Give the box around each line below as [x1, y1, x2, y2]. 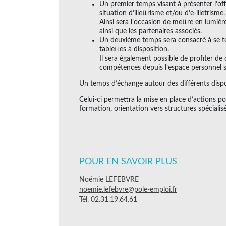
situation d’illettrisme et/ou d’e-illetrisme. [99, 9, 225, 17]
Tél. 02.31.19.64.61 [79, 196, 137, 203]
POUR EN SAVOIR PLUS [79, 157, 177, 166]
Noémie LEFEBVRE [79, 176, 139, 183]
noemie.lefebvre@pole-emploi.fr [79, 186, 177, 193]
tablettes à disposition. [99, 45, 169, 53]
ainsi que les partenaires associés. [99, 27, 202, 35]
